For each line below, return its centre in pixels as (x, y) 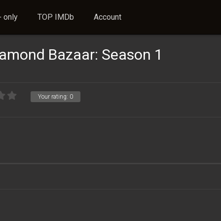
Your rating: (54, 97)
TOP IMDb (56, 17)
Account (108, 17)
